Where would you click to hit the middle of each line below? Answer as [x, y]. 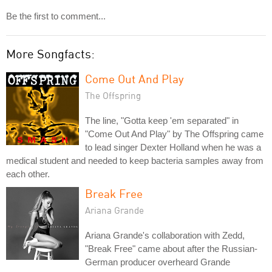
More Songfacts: [50, 53]
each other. [28, 174]
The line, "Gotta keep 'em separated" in [162, 120]
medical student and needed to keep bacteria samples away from [135, 160]
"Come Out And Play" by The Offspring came [174, 134]
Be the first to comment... [56, 16]
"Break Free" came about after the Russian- [171, 248]
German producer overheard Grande [158, 262]
